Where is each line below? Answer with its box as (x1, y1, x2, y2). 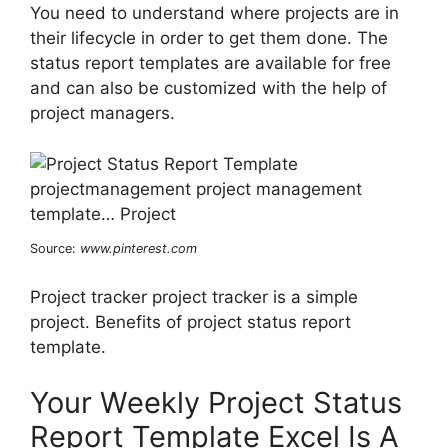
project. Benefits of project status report (30, 312, 351, 333)
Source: (30, 240, 80, 256)
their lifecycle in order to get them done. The (30, 28, 388, 49)
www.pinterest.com (80, 240, 197, 256)
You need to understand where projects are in (30, 3, 399, 24)
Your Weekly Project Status (30, 384, 402, 420)
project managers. (30, 103, 175, 124)
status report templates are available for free (30, 53, 391, 74)
